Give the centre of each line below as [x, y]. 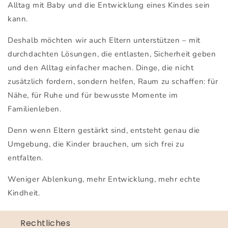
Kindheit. [24, 193]
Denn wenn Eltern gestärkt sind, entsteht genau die [104, 130]
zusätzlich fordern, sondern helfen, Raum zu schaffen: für [113, 81]
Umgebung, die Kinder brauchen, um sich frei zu [96, 144]
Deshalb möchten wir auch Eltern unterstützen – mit [104, 40]
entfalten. [25, 158]
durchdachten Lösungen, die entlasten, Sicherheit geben [112, 54]
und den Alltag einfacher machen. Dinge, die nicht [101, 67]
